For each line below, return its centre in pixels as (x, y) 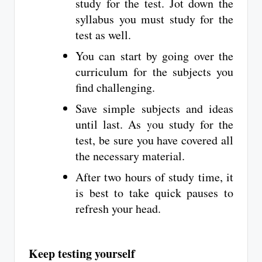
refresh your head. (122, 209)
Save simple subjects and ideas (154, 109)
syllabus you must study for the (154, 19)
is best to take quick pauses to (154, 193)
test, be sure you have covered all (154, 140)
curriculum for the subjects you (154, 72)
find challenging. (115, 88)
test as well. (103, 35)
